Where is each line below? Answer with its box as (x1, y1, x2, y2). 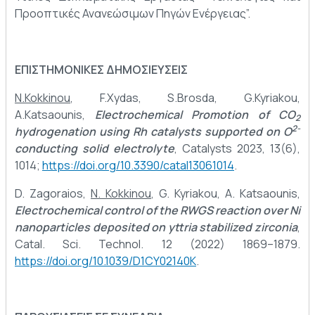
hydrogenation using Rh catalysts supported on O (15, 124, 292, 140)
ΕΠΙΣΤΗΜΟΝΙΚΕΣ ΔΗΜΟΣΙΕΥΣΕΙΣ (15, 62, 188, 78)
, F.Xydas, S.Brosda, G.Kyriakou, (70, 90, 300, 106)
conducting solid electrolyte (15, 141, 174, 157)
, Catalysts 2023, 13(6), (174, 141, 300, 157)
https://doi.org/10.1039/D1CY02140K (15, 253, 196, 269)
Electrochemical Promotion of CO (94, 107, 295, 123)
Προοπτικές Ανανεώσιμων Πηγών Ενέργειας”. (15, 6, 250, 22)
